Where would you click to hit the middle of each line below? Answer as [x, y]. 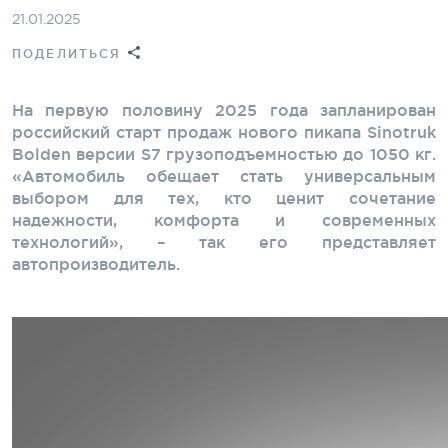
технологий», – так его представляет [224, 241]
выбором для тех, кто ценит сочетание [224, 197]
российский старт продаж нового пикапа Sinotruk [224, 131]
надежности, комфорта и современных [224, 219]
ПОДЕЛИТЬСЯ [67, 53]
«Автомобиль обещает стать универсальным [224, 175]
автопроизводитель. [96, 263]
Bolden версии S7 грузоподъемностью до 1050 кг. [224, 153]
